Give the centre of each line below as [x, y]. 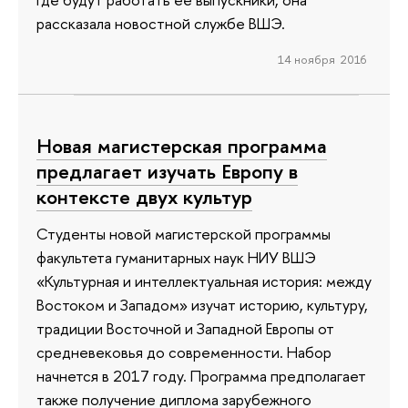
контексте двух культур [144, 197]
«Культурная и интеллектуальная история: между [204, 281]
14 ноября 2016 [321, 59]
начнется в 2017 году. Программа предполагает [201, 376]
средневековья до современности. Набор [184, 352]
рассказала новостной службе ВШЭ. [161, 23]
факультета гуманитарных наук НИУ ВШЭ [176, 258]
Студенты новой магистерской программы [184, 234]
